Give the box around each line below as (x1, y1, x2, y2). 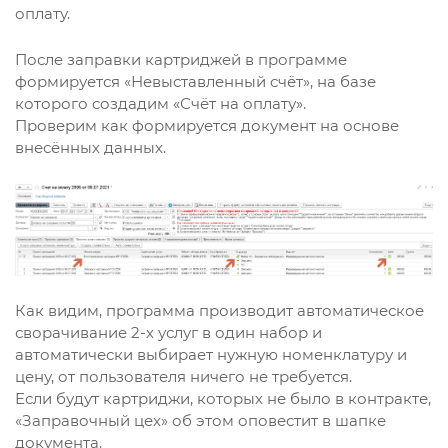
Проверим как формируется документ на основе (15, 116, 399, 136)
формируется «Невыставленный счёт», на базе (15, 72, 376, 92)
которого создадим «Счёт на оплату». (15, 94, 306, 114)
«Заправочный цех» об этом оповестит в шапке (15, 411, 386, 431)
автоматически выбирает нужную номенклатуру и (15, 345, 407, 365)
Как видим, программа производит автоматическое (15, 301, 424, 321)
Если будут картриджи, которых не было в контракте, (15, 389, 431, 409)
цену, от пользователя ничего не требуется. (15, 367, 352, 387)
